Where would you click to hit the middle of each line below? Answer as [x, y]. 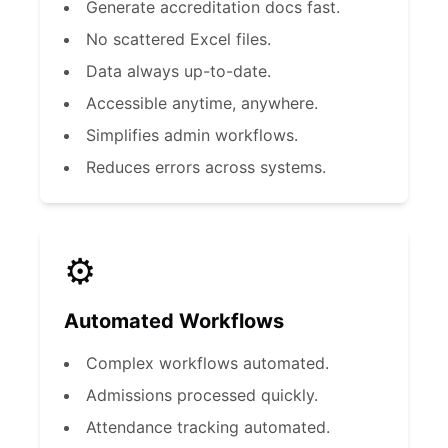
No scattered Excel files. [178, 39]
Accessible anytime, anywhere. [202, 103]
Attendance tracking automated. [208, 427]
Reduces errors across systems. [206, 167]
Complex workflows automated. [207, 363]
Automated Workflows [174, 321]
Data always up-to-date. [178, 71]
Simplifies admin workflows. [192, 135]
